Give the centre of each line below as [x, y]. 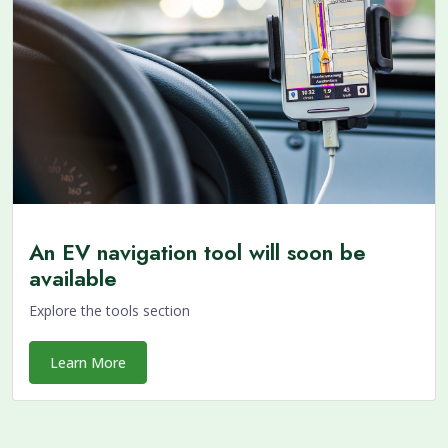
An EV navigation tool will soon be [197, 253]
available [73, 279]
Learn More [88, 363]
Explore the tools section [109, 311]
